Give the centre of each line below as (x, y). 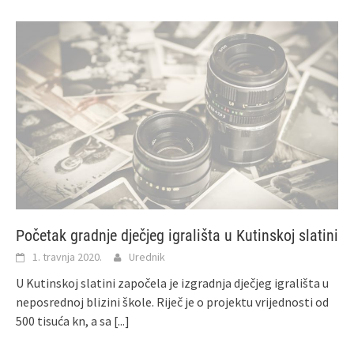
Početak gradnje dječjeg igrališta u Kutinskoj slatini (177, 236)
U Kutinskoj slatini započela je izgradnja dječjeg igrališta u (172, 283)
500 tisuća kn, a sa (65, 321)
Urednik (147, 257)
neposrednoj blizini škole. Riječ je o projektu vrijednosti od (172, 302)
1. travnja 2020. (67, 257)
